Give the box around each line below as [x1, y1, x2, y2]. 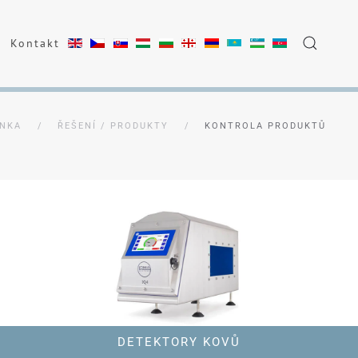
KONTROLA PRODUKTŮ [205, 121, 326, 131]
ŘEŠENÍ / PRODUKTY [58, 121, 169, 131]
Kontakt [10, 35, 61, 50]
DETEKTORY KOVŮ [117, 335, 241, 349]
